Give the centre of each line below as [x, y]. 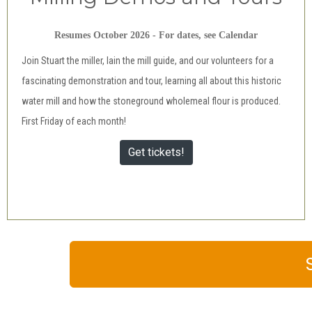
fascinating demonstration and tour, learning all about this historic [151, 81]
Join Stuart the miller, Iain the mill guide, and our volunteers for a [148, 61]
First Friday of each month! [74, 121]
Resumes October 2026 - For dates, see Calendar [156, 35]
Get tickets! [156, 152]
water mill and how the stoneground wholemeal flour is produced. [151, 101]
